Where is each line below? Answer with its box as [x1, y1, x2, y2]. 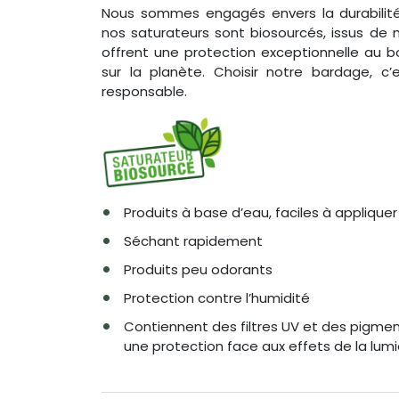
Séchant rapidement [124, 231, 263, 250]
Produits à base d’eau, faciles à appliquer [124, 202, 397, 222]
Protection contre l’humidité [124, 288, 310, 307]
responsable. [102, 81, 187, 101]
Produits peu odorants [124, 259, 273, 279]
